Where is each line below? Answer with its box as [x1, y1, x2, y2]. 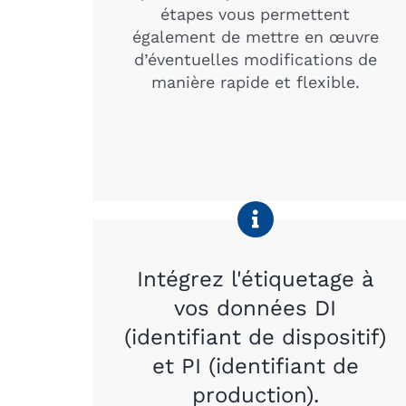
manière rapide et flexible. [150, 72, 360, 92]
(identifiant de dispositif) [124, 324, 387, 350]
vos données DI [174, 295, 337, 321]
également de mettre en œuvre [131, 26, 379, 46]
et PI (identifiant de [151, 353, 359, 379]
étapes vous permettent [160, 4, 351, 24]
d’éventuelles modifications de [133, 49, 377, 69]
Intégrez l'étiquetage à [136, 266, 374, 292]
